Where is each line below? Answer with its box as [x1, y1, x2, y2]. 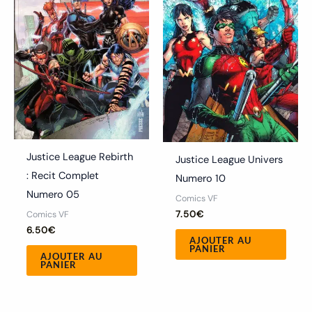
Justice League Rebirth [26, 150, 133, 164]
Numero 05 [26, 188, 79, 201]
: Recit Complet [26, 169, 99, 182]
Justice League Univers [175, 153, 283, 166]
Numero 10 [175, 171, 226, 185]
